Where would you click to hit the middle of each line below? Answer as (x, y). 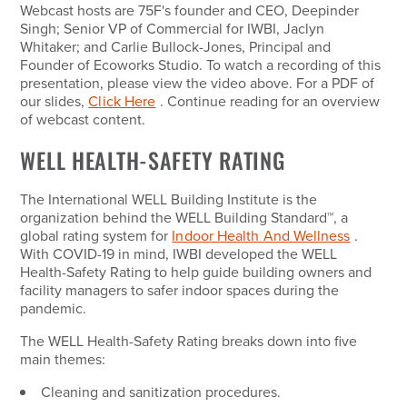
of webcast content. (83, 120)
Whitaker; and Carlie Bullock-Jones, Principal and (176, 47)
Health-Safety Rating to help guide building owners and (196, 273)
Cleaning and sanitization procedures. (161, 392)
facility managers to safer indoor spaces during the (180, 291)
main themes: (65, 360)
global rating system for (96, 236)
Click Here (122, 102)
